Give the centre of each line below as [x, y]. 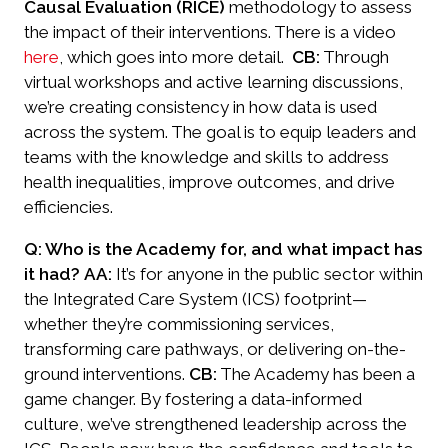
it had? [52, 274]
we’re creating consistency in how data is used [200, 107]
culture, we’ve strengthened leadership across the [215, 424]
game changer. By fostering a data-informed [193, 399]
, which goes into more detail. [175, 57]
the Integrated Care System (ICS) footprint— [195, 299]
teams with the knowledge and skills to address [206, 157]
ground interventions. [104, 374]
